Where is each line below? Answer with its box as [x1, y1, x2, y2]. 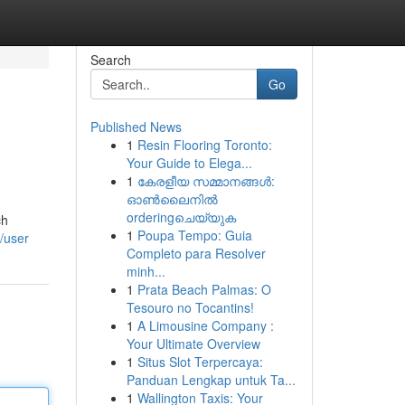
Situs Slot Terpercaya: [137, 353, 263, 371]
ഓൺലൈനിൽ [126, 190, 218, 208]
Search [89, 51, 131, 69]
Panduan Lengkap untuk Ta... [126, 371, 296, 389]
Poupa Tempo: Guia [137, 226, 252, 244]
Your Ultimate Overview [126, 334, 260, 353]
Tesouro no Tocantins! [126, 298, 254, 316]
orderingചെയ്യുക [126, 208, 236, 226]
